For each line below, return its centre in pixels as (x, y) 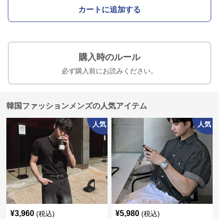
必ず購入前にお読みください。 (109, 71)
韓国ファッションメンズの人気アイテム (77, 106)
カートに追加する (109, 10)
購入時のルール (109, 57)
